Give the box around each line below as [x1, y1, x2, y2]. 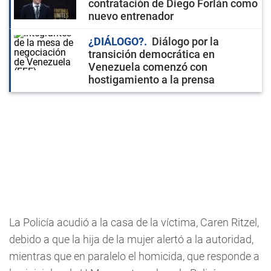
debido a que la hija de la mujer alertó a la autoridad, [9, 233, 253, 246]
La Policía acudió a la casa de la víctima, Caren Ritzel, [9, 216, 259, 229]
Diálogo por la [152, 35, 219, 48]
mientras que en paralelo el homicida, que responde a [9, 250, 260, 263]
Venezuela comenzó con [88, 60, 207, 73]
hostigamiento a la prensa [88, 73, 215, 86]
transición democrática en [88, 48, 215, 60]
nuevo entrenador [88, 10, 174, 22]
